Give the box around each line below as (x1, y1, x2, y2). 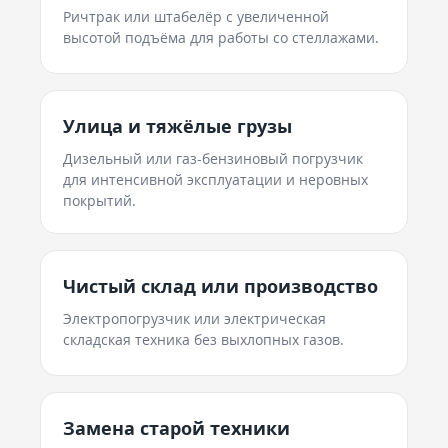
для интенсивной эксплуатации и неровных (63, 170, 368, 189)
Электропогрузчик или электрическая (63, 309, 326, 328)
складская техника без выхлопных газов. (63, 330, 344, 349)
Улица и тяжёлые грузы (63, 114, 292, 138)
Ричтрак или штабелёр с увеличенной (63, 7, 329, 26)
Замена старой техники (63, 416, 290, 440)
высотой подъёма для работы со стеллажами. (63, 28, 379, 47)
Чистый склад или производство (63, 274, 378, 298)
